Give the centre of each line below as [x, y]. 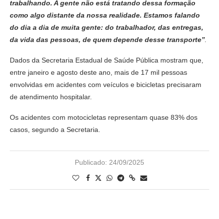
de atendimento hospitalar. [51, 97]
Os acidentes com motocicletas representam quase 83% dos [104, 117]
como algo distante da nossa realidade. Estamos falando [105, 15]
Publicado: [91, 162]
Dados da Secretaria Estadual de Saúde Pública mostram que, [107, 60]
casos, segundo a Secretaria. [55, 129]
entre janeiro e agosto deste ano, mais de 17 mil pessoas [99, 72]
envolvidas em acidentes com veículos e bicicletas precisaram [106, 84]
